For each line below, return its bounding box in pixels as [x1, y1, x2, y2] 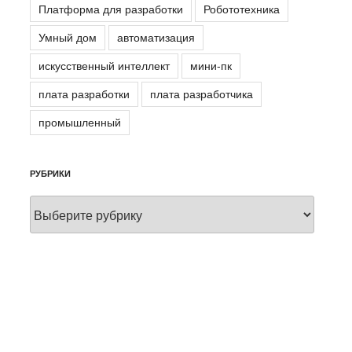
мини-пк [190, 57, 233, 74]
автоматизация [117, 29, 196, 46]
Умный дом [38, 29, 97, 46]
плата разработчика [150, 86, 254, 102]
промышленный [38, 114, 122, 130]
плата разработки [38, 86, 130, 102]
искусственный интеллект [38, 57, 170, 74]
